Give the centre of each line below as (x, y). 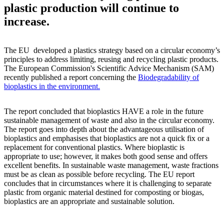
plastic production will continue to (91, 8)
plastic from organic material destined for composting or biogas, (104, 192)
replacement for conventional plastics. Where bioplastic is (94, 147)
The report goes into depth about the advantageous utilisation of (104, 129)
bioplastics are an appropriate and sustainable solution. (90, 201)
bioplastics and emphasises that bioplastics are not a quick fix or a (107, 138)
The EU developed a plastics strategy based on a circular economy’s (112, 50)
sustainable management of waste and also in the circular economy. (109, 120)
